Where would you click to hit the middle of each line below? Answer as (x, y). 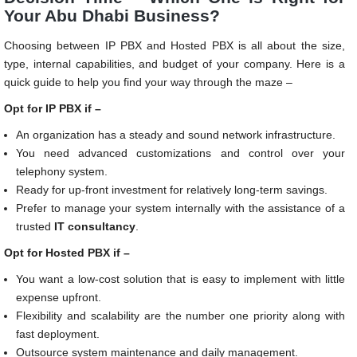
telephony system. (62, 171)
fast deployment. (58, 333)
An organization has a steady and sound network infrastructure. (176, 134)
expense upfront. (59, 297)
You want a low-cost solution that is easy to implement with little (180, 279)
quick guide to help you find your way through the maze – (148, 82)
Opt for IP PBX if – (53, 108)
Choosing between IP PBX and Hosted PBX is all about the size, (175, 45)
